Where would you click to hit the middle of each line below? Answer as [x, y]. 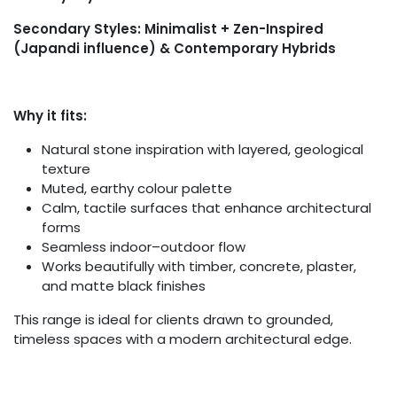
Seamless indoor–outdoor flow [144, 247]
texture [66, 169]
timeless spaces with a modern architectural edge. [183, 339]
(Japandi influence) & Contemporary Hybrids [175, 49]
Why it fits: [50, 116]
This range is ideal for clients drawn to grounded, [173, 320]
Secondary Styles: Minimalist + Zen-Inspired [168, 29]
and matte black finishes [124, 286]
